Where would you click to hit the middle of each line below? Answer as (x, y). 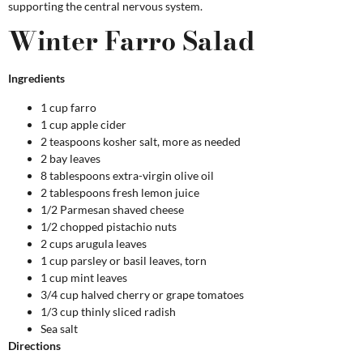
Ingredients (36, 79)
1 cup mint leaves (84, 277)
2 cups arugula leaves (94, 243)
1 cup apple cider (83, 124)
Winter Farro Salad (131, 41)
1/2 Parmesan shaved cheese (112, 209)
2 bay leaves (70, 158)
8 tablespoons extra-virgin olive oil (127, 175)
